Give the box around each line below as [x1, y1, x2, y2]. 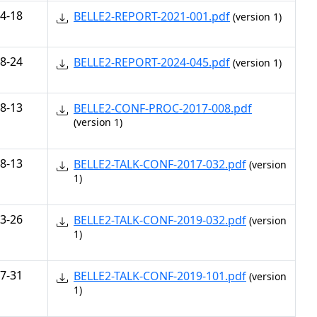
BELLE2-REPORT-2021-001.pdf [74, 8, 230, 24]
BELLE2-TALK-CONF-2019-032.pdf [74, 212, 246, 228]
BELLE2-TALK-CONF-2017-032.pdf [74, 156, 246, 172]
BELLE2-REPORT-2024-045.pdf [74, 54, 230, 70]
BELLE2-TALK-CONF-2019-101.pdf [74, 268, 246, 284]
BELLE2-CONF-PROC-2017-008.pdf [74, 100, 252, 116]
